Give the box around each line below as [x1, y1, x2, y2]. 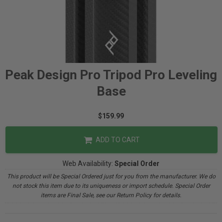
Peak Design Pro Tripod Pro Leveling [5, 67, 217, 82]
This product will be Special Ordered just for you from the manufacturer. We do [6, 173, 216, 180]
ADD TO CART [94, 136, 140, 144]
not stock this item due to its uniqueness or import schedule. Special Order [12, 182, 210, 189]
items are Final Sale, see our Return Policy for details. [41, 192, 181, 199]
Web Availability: [62, 160, 114, 167]
